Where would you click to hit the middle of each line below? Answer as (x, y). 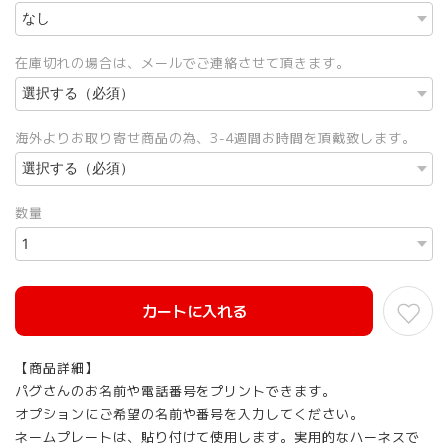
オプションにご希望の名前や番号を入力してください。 (190, 413)
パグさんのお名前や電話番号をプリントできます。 (176, 390)
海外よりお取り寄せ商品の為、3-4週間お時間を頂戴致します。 (215, 137)
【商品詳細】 (57, 367)
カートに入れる (194, 310)
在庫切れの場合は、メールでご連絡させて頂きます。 (183, 62)
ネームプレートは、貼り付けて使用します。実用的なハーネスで (217, 436)
